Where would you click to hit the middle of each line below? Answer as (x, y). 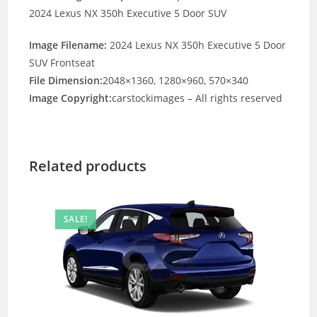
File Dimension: (66, 80)
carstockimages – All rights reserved (197, 98)
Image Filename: (68, 45)
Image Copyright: (71, 98)
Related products (88, 166)
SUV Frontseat (62, 63)
